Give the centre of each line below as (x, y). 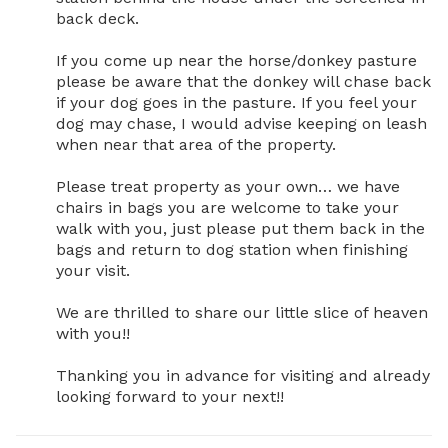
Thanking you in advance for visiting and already (243, 375)
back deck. (100, 18)
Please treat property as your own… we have (228, 186)
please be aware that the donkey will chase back (243, 81)
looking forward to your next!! (170, 396)
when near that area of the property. (198, 144)
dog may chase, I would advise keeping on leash (241, 123)
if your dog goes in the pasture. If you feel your (236, 102)
